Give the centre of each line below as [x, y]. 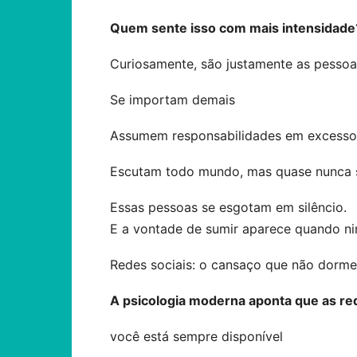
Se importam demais [173, 100]
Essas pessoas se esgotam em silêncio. [228, 207]
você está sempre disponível [196, 336]
